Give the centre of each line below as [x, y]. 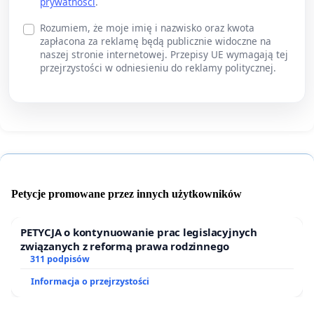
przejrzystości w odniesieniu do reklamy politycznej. [158, 67]
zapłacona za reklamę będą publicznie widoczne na [156, 41]
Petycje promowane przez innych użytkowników [127, 194]
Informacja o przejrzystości [90, 282]
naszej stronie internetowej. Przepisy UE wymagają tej [164, 54]
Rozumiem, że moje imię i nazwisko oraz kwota [147, 27]
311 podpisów [60, 259]
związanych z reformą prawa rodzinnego [125, 246]
